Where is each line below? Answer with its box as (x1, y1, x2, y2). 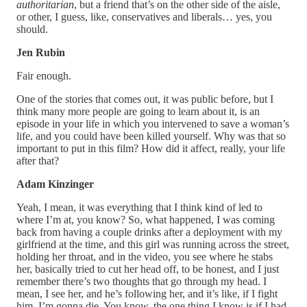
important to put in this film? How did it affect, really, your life (16, 142, 285, 154)
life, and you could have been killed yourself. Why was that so (16, 130, 286, 142)
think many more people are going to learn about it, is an (16, 105, 260, 117)
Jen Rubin (16, 46, 65, 58)
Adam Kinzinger (16, 177, 94, 190)
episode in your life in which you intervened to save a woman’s (16, 117, 289, 130)
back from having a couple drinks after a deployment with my (16, 225, 282, 238)
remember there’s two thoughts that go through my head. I (16, 275, 267, 287)
